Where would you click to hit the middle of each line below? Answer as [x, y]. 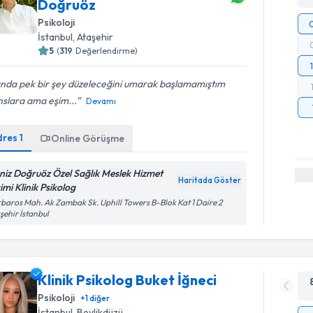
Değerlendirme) [107, 51]
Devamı [101, 101]
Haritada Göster [210, 180]
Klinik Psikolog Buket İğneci [128, 280]
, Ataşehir [93, 37]
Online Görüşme [88, 138]
